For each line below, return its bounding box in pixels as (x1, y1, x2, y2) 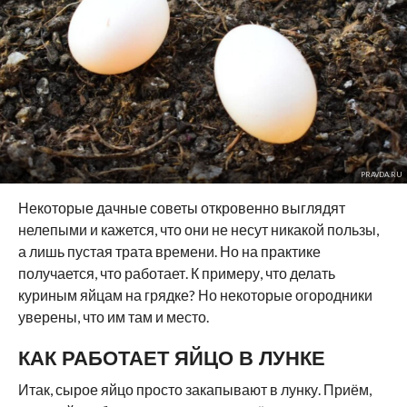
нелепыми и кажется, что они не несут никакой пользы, (17, 221, 379, 238)
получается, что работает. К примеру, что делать (17, 264, 335, 282)
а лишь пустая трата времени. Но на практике (17, 243, 321, 260)
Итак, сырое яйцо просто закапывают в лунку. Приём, (17, 381, 372, 398)
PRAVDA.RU (360, 170, 402, 179)
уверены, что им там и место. (17, 308, 209, 325)
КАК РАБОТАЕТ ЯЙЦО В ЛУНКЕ (17, 346, 325, 370)
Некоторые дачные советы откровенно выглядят (17, 199, 345, 216)
